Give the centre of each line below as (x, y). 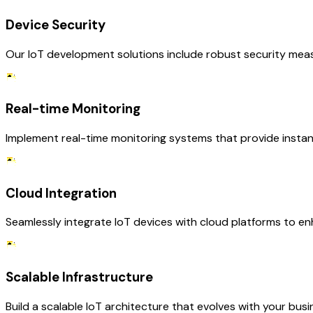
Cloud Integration (61, 193)
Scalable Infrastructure (79, 277)
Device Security (56, 24)
